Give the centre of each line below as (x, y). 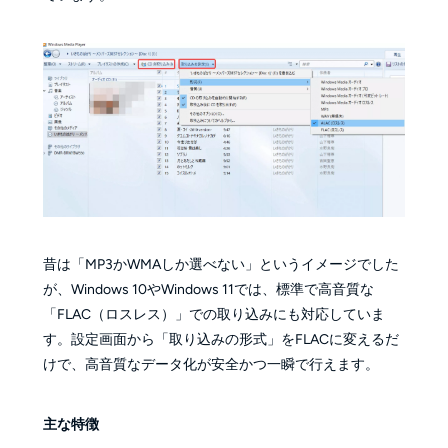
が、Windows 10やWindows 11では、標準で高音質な (208, 289)
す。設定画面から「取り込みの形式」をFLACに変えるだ (220, 339)
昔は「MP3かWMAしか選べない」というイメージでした (220, 264)
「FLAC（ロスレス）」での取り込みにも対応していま (213, 314)
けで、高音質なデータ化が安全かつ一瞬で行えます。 (210, 364)
